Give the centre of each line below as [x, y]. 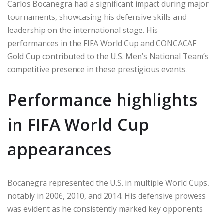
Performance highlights [102, 100]
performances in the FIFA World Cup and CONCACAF [102, 43]
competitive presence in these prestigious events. [97, 69]
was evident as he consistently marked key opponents [105, 209]
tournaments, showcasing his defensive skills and [97, 17]
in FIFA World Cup [78, 124]
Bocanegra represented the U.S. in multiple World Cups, [108, 183]
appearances [59, 149]
